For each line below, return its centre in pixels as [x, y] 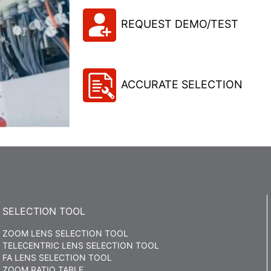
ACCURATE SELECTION [182, 84]
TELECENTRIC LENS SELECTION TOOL [80, 246]
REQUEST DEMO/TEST [180, 24]
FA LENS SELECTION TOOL [57, 258]
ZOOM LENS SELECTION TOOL [65, 233]
